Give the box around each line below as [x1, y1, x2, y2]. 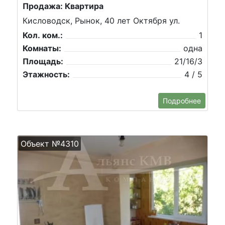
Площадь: [23, 56, 63, 67]
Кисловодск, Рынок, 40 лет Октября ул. [23, 16, 180, 26]
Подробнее [163, 96, 201, 105]
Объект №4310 [21, 139, 79, 149]
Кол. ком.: [23, 30, 63, 41]
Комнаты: [23, 43, 61, 54]
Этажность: [23, 69, 70, 80]
